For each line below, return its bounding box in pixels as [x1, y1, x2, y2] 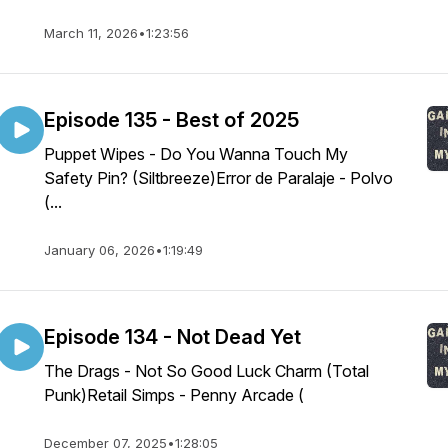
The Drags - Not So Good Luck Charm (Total [44, 361, 369, 381]
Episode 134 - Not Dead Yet [44, 325, 301, 349]
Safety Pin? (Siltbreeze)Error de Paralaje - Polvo [44, 168, 393, 188]
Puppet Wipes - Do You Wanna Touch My [44, 144, 348, 164]
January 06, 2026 [44, 242, 155, 258]
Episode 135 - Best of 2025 [44, 108, 299, 132]
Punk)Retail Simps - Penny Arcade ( [44, 385, 304, 405]
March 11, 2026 [44, 25, 138, 41]
